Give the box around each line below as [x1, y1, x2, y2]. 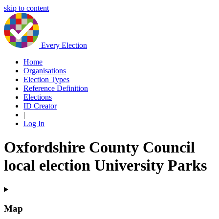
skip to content [4, 4, 49, 12]
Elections [23, 93, 52, 101]
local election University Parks [4, 156, 207, 175]
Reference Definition [23, 84, 88, 92]
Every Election [41, 41, 87, 49]
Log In [23, 119, 44, 128]
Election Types [23, 75, 69, 84]
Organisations [23, 66, 66, 75]
